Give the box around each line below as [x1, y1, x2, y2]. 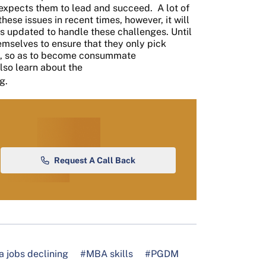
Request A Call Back [54, 155, 135, 165]
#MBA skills [80, 248, 133, 259]
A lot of [157, 2, 189, 14]
